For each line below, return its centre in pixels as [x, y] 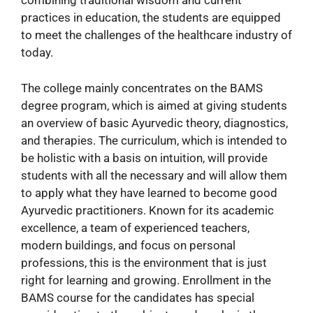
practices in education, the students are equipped [151, 18]
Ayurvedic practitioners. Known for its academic [147, 210]
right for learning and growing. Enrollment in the [146, 280]
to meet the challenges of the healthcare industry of [156, 35]
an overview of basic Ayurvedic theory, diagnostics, [154, 123]
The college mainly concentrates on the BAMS [142, 88]
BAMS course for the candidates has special [138, 297]
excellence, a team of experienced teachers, [135, 227]
